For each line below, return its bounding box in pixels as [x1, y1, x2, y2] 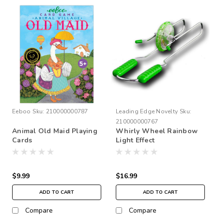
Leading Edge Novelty [116, 107, 178, 115]
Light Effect [116, 135, 155, 145]
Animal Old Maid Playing [12, 126, 97, 136]
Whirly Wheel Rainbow [116, 126, 198, 136]
